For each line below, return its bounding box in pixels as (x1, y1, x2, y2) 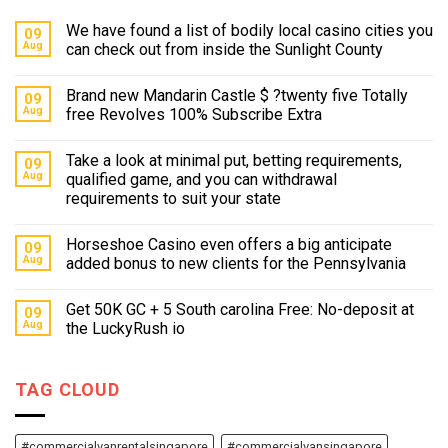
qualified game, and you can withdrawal (66, 170, 337, 190)
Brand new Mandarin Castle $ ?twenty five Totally (66, 86, 408, 106)
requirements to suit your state (66, 189, 281, 209)
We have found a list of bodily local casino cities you (66, 21, 433, 41)
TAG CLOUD (15, 379, 121, 401)
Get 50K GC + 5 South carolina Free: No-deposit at (66, 300, 414, 320)
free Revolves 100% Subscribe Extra (66, 105, 322, 125)
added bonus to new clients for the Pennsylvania (66, 254, 406, 274)
